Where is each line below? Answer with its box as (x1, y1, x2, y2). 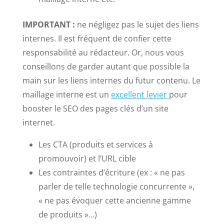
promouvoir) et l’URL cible (38, 152, 136, 164)
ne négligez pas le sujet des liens (74, 18, 199, 30)
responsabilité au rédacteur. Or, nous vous (22, 46, 184, 58)
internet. (22, 116, 55, 128)
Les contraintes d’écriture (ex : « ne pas (38, 166, 185, 178)
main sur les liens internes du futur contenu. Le (22, 74, 200, 86)
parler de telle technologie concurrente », (38, 180, 194, 192)
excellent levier (110, 88, 169, 100)
